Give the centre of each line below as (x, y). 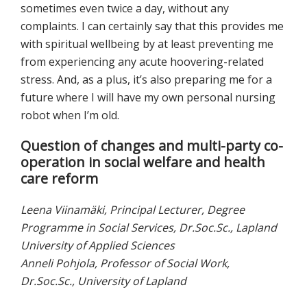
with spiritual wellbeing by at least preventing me (147, 44)
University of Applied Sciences (98, 246)
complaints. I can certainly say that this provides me (152, 26)
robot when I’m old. (70, 115)
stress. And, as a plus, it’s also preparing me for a (146, 80)
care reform (59, 179)
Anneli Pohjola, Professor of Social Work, (125, 263)
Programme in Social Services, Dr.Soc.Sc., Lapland (149, 228)
